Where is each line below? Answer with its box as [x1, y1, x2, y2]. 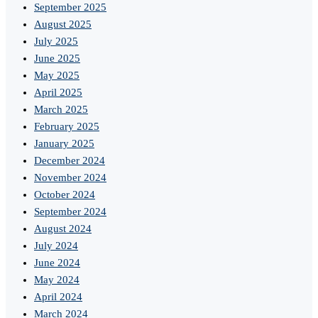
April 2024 [34, 291, 82, 303]
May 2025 [34, 70, 79, 82]
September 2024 [34, 206, 106, 218]
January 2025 [34, 138, 94, 150]
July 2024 [34, 240, 78, 252]
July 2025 [34, 35, 78, 48]
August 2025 [34, 18, 92, 31]
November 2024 [34, 172, 106, 184]
